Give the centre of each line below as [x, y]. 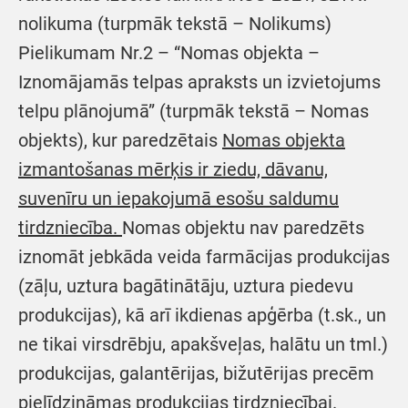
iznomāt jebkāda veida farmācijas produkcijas [204, 256]
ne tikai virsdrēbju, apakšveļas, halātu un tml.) [203, 344]
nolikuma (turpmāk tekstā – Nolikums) [175, 23]
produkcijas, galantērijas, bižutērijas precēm [196, 373]
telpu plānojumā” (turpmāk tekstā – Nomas [194, 111]
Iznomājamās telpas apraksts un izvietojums [199, 82]
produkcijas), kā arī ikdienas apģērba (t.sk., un [202, 315]
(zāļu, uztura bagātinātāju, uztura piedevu [186, 286]
